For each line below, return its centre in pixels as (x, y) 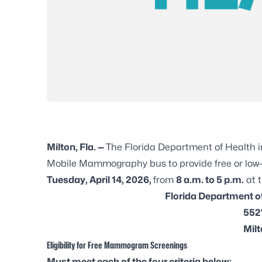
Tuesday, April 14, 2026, (100, 180)
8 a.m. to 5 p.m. (210, 180)
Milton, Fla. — (76, 147)
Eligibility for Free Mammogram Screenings (117, 245)
